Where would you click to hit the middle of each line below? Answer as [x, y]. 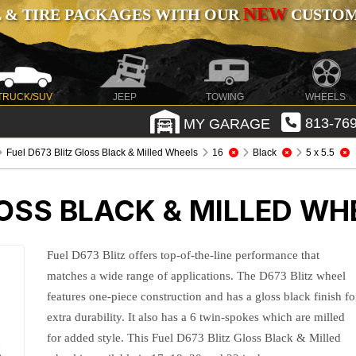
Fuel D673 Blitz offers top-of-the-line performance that [184, 255]
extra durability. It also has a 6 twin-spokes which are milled [196, 317]
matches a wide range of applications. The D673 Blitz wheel [197, 276]
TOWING [225, 97]
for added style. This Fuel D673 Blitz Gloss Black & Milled [194, 338]
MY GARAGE [224, 124]
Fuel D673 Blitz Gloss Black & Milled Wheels [103, 153]
